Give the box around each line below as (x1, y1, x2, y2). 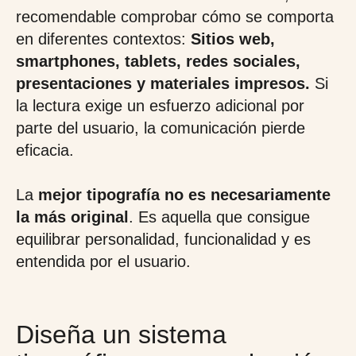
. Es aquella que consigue (129, 208, 310, 226)
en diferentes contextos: (16, 30, 191, 48)
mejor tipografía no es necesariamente (33, 186, 331, 203)
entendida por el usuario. (16, 253, 191, 270)
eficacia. (16, 141, 74, 159)
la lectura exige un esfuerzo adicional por (16, 97, 304, 114)
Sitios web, (191, 30, 275, 48)
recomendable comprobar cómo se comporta (16, 8, 334, 25)
